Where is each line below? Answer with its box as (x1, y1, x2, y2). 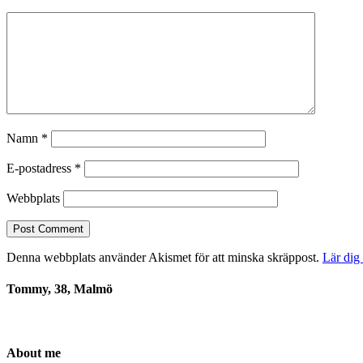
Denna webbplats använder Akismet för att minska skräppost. (6, 250, 322, 265)
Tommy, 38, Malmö (6, 282, 113, 297)
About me (6, 345, 61, 360)
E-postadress (6, 161, 75, 176)
